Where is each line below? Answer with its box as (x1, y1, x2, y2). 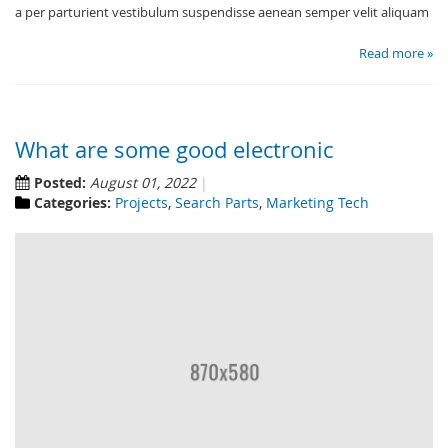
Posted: (34, 173, 86, 193)
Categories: (34, 193, 111, 213)
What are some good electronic (15, 135, 333, 165)
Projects (115, 193, 168, 213)
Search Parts (175, 193, 259, 213)
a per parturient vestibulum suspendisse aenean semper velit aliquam (15, 3, 429, 22)
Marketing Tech (266, 193, 369, 213)
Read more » (359, 44, 433, 63)
